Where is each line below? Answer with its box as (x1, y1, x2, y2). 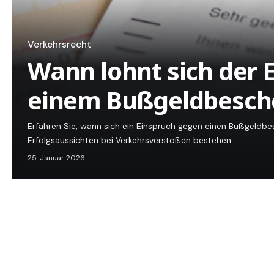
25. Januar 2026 (28, 153, 85, 163)
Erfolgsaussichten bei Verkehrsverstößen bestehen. (28, 135, 233, 146)
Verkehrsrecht (28, 39, 91, 51)
